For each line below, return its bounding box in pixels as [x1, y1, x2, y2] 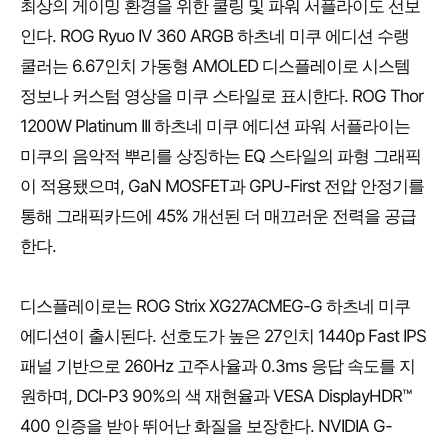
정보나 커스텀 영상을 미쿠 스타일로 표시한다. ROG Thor [20, 86, 423, 107]
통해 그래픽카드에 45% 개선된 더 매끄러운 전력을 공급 [20, 206, 416, 227]
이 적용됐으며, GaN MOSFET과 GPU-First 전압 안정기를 [20, 176, 424, 197]
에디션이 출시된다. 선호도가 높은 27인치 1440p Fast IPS [20, 326, 426, 347]
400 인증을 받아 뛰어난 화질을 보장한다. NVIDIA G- [20, 416, 392, 437]
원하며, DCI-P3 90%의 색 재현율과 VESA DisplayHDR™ [20, 386, 411, 407]
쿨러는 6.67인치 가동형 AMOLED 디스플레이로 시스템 [20, 56, 410, 77]
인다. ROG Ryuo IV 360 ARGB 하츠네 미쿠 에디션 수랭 [20, 26, 409, 47]
